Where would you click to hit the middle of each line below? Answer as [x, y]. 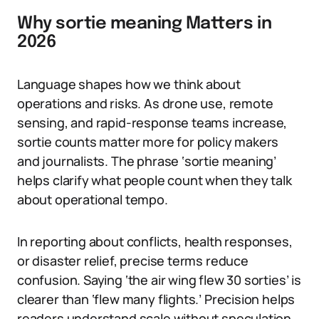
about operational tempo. [93, 199]
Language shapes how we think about [129, 84]
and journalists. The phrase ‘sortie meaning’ [147, 161]
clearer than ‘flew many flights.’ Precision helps [156, 299]
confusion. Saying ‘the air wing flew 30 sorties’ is [159, 280]
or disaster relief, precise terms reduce [133, 261]
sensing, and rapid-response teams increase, [152, 122]
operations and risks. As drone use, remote [145, 103]
